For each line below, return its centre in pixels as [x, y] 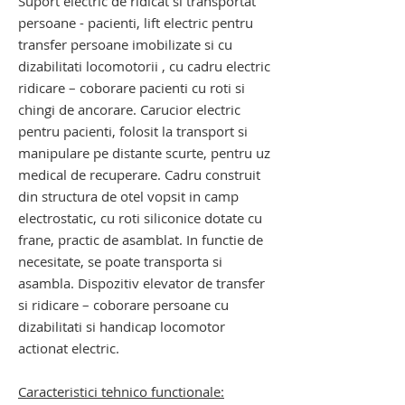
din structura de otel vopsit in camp [128, 196]
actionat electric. [69, 348]
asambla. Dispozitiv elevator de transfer [141, 283]
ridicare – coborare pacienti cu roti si [132, 88]
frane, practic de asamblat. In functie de [141, 240]
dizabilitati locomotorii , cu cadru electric [144, 66]
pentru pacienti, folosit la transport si [133, 131]
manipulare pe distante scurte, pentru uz [144, 153]
